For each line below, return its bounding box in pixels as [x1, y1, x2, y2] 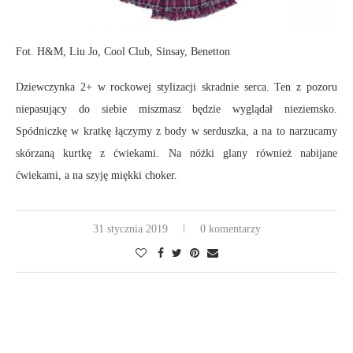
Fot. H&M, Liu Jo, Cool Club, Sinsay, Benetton [16, 45, 230, 58]
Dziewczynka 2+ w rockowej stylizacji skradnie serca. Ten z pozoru [16, 80, 337, 93]
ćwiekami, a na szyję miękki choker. [16, 169, 177, 181]
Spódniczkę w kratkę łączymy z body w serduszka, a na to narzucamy [16, 124, 337, 137]
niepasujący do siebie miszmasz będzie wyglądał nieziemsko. [16, 102, 337, 115]
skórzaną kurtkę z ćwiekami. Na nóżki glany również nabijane [16, 147, 337, 159]
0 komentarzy [199, 222, 261, 235]
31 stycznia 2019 [92, 222, 168, 235]
